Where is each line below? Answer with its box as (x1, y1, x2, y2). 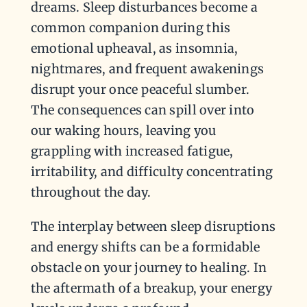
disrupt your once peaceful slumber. (30, 82, 250, 98)
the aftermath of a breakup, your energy (30, 280, 273, 297)
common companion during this (30, 20, 231, 36)
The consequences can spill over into (30, 102, 255, 119)
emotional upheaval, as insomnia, (30, 40, 238, 57)
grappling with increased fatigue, (30, 143, 234, 160)
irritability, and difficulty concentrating (30, 164, 273, 180)
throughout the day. (30, 184, 151, 201)
